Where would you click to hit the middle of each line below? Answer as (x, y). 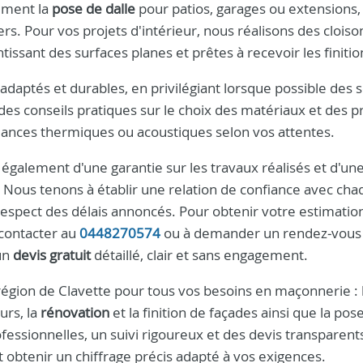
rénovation (75, 312)
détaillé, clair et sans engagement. (199, 255)
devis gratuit (52, 255)
